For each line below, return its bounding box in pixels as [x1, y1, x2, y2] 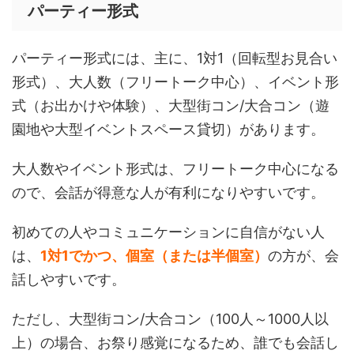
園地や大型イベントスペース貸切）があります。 [12, 121, 325, 138]
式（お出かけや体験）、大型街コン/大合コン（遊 [12, 97, 330, 115]
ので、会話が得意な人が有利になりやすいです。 [12, 184, 325, 201]
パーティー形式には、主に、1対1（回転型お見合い [12, 50, 337, 67]
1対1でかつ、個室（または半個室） [40, 247, 268, 265]
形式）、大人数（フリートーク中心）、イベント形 [12, 73, 339, 91]
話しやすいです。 [12, 271, 126, 288]
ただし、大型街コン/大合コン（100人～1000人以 [12, 311, 329, 328]
